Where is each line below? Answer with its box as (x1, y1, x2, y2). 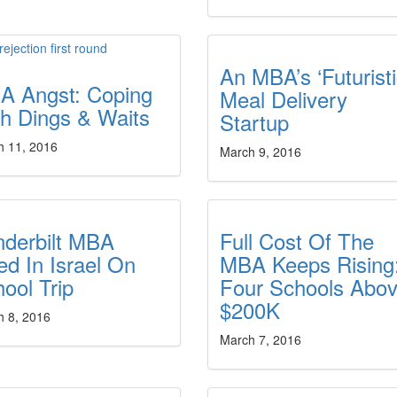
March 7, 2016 (219, 331, 301, 348)
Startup (219, 106, 289, 137)
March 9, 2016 (219, 143, 301, 160)
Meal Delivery (219, 83, 347, 114)
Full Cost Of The (219, 225, 374, 256)
